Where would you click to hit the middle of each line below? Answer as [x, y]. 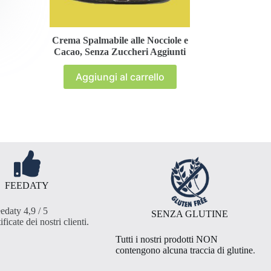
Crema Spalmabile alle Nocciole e [120, 40]
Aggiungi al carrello [120, 77]
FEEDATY [27, 185]
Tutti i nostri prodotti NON [167, 239]
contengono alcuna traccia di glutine [184, 250]
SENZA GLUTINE [190, 214]
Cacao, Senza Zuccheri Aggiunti [120, 51]
